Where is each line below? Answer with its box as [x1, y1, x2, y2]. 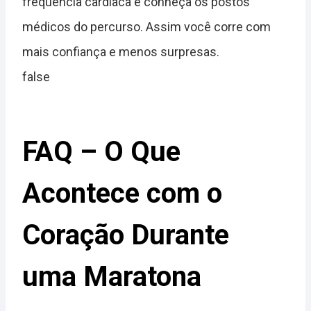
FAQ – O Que [22, 135, 180, 168]
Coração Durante [22, 219, 229, 251]
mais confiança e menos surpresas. [22, 44, 219, 59]
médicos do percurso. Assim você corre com [22, 19, 271, 34]
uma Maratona [22, 260, 201, 293]
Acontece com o [22, 177, 222, 210]
